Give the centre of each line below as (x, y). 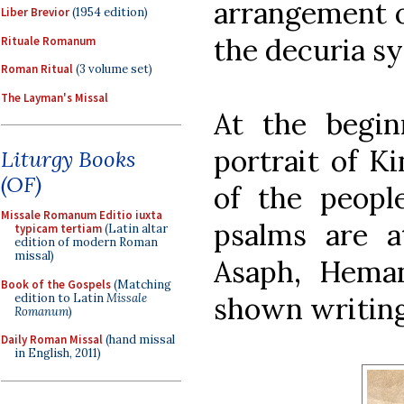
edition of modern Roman (86, 242)
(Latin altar (135, 229)
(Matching (141, 284)
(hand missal (139, 340)
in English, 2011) (58, 353)
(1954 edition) (109, 12)
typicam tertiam (58, 229)
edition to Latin (60, 298)
